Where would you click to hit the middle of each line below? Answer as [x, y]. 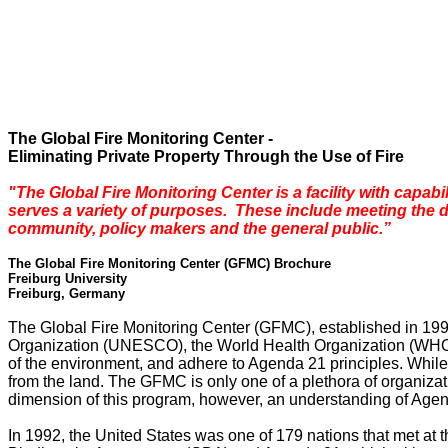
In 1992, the [51, 435]
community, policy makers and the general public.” [199, 228]
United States [143, 435]
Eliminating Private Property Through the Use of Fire [206, 156]
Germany [97, 293]
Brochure [302, 263]
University [96, 278]
